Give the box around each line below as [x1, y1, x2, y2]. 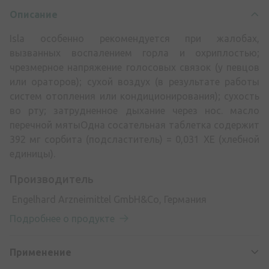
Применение [10, 247, 71, 258]
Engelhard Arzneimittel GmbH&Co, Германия [10, 194, 207, 205]
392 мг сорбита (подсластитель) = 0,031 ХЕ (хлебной [10, 134, 259, 145]
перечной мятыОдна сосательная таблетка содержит [10, 119, 259, 130]
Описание [10, 9, 58, 20]
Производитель [10, 173, 94, 185]
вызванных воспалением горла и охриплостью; [10, 47, 259, 58]
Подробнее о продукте [10, 213, 117, 224]
